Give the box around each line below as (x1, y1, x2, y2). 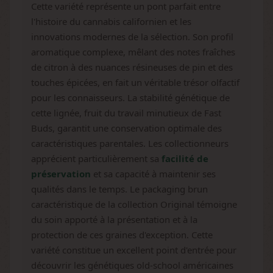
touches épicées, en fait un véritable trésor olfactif (31, 76, 239, 88)
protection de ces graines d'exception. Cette (31, 229, 213, 241)
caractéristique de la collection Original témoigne (31, 198, 237, 210)
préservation (31, 168, 91, 180)
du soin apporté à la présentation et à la (31, 213, 197, 225)
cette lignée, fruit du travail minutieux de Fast (31, 107, 221, 119)
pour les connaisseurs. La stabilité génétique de (31, 91, 230, 104)
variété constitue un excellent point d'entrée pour (31, 244, 236, 256)
